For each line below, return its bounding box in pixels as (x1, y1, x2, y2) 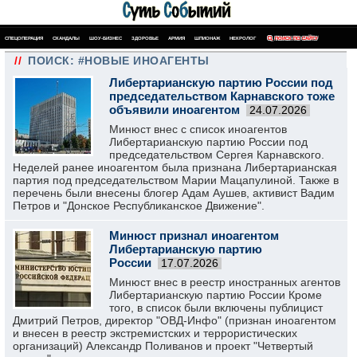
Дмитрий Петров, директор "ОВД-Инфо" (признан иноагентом (13, 314, 336, 327)
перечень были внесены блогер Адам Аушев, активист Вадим (13, 186, 335, 199)
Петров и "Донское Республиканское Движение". (13, 199, 265, 212)
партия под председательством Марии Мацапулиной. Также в (13, 174, 339, 186)
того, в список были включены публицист (109, 301, 323, 314)
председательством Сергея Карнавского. (109, 148, 324, 161)
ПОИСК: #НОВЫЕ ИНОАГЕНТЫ (28, 54, 210, 67)
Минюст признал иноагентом (109, 229, 279, 242)
